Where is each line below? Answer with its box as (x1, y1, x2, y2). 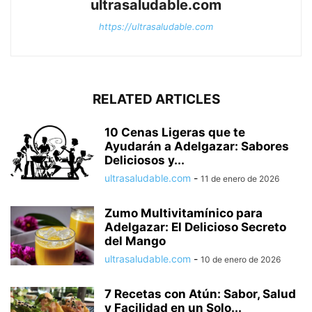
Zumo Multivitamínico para (104, 205, 263, 220)
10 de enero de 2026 (201, 253, 281, 265)
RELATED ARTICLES (92, 91, 220, 107)
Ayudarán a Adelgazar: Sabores (104, 139, 289, 153)
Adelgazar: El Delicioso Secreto (104, 219, 286, 234)
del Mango (104, 233, 166, 248)
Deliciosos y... (104, 153, 185, 167)
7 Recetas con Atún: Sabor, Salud (104, 286, 296, 301)
